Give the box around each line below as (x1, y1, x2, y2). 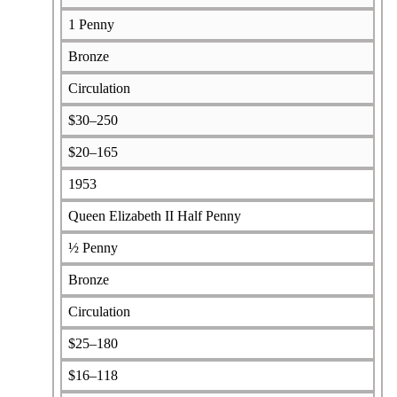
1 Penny (67, 16, 114, 32)
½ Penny (67, 239, 118, 255)
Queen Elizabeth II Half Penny (67, 207, 241, 223)
